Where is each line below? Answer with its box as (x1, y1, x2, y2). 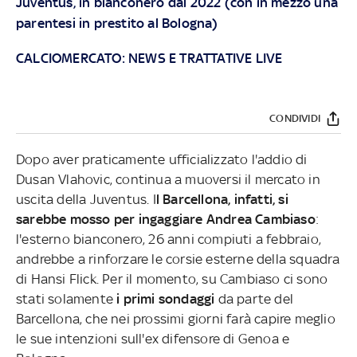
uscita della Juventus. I (16, 190, 156, 207)
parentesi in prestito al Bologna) (16, 14, 218, 31)
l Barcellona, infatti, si (155, 190, 288, 207)
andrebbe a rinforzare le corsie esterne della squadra (16, 250, 340, 267)
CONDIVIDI (269, 112, 320, 125)
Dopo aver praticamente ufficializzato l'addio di (16, 151, 308, 167)
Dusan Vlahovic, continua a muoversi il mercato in (16, 171, 320, 187)
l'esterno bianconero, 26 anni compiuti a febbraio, (16, 230, 321, 247)
